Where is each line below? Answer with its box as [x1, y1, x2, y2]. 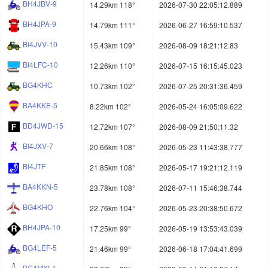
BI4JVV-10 [23, 39, 57, 50]
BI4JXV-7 [23, 141, 53, 151]
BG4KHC [23, 80, 53, 90]
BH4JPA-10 [23, 222, 60, 233]
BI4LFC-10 [23, 59, 58, 70]
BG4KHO [23, 202, 53, 212]
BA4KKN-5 [23, 181, 58, 192]
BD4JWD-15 [23, 120, 63, 131]
